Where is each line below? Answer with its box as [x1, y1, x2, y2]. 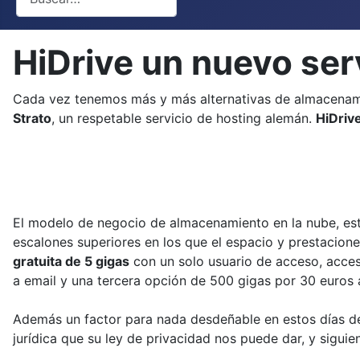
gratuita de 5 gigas [13, 252, 129, 269]
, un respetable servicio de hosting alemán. [51, 109, 316, 126]
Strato [13, 109, 51, 126]
